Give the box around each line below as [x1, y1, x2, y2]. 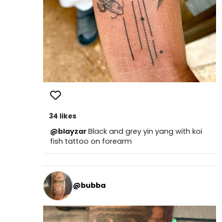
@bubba [72, 180, 106, 191]
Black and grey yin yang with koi [88, 126, 202, 136]
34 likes [49, 111, 76, 121]
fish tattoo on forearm [50, 136, 132, 146]
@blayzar [50, 126, 88, 136]
